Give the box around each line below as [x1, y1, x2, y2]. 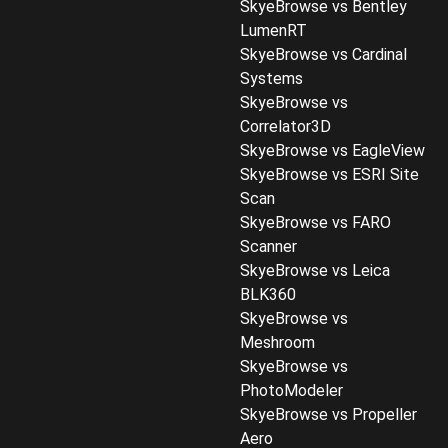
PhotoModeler [240, 381, 343, 400]
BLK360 [240, 285, 296, 304]
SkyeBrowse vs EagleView [240, 141, 425, 160]
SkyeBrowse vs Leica [240, 261, 390, 280]
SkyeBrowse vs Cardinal [240, 45, 407, 64]
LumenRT [240, 21, 307, 40]
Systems [240, 69, 303, 88]
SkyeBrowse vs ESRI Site [240, 165, 419, 184]
